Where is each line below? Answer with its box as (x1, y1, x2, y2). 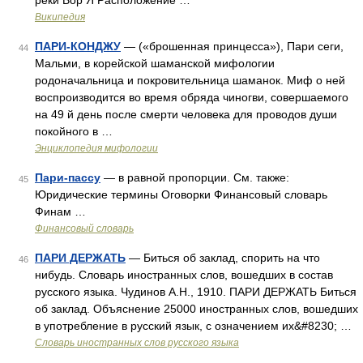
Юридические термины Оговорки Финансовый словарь (35, 188, 327, 201)
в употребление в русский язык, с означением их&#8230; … (35, 319, 352, 332)
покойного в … (35, 125, 113, 138)
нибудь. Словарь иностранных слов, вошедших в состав (35, 268, 333, 281)
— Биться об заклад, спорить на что (126, 251, 320, 264)
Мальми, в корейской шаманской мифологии (35, 57, 275, 70)
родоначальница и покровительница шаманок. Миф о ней (35, 74, 345, 87)
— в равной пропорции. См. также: (100, 171, 289, 184)
